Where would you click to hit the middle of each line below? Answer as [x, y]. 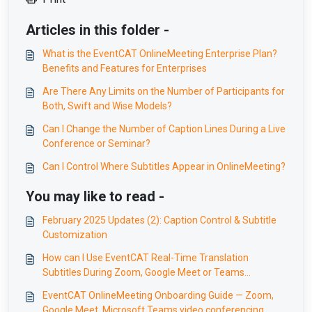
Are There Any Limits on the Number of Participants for [164, 91]
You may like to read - [95, 196]
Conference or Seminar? [96, 143]
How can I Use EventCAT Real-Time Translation [146, 258]
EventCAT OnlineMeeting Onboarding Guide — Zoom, [158, 295]
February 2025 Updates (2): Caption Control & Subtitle [159, 220]
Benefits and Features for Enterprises [125, 68]
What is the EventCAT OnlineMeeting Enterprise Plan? [160, 54]
